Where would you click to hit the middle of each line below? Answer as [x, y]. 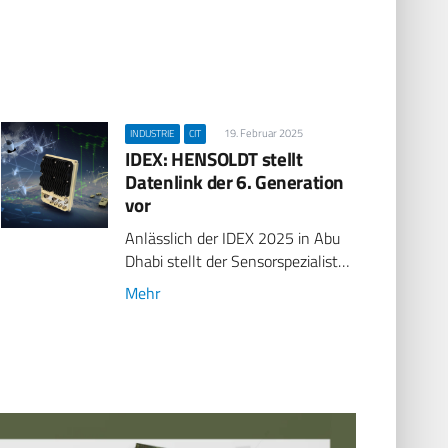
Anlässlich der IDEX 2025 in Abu [233, 237]
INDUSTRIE [152, 133]
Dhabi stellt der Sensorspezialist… [237, 260]
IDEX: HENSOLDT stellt [214, 158]
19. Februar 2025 [264, 132]
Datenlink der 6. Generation [235, 181]
